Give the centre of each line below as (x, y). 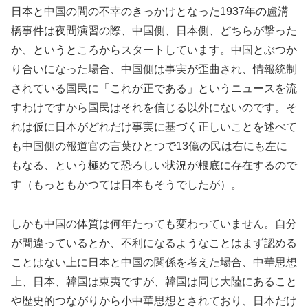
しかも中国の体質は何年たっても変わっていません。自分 (154, 224)
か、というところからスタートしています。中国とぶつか (154, 50)
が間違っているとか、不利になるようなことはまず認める (154, 243)
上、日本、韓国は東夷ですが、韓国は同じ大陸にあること (154, 282)
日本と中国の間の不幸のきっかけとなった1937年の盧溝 (150, 12)
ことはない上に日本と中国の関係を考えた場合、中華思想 (154, 263)
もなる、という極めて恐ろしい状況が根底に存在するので (154, 166)
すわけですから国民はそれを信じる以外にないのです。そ (154, 108)
